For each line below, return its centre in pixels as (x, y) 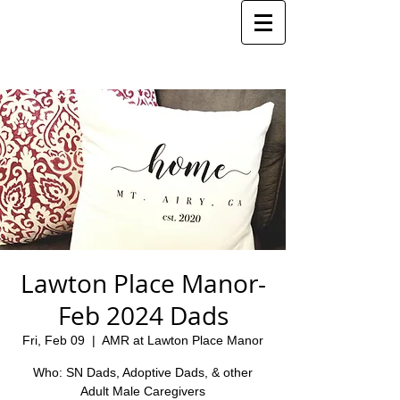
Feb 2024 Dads (143, 316)
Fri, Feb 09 (54, 340)
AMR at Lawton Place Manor (183, 340)
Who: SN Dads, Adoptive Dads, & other (143, 372)
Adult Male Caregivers (143, 391)
